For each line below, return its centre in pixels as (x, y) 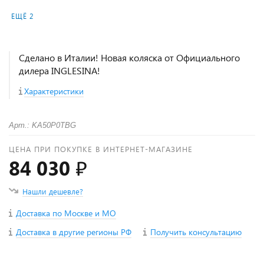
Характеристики (54, 91)
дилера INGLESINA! (60, 70)
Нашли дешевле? (53, 191)
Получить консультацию (196, 232)
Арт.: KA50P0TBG (42, 125)
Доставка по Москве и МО (66, 213)
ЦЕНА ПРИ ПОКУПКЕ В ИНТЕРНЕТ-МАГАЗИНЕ (101, 149)
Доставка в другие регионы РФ (74, 232)
